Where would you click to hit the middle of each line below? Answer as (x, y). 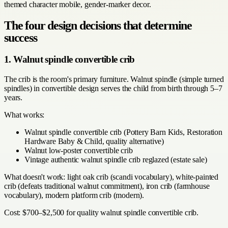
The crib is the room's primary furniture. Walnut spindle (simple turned (114, 79)
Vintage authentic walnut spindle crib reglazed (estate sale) (116, 159)
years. (13, 97)
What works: (24, 115)
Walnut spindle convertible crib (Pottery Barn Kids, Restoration (123, 132)
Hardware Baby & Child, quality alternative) (94, 141)
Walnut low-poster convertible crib (79, 150)
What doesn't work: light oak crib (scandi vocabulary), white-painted (111, 177)
